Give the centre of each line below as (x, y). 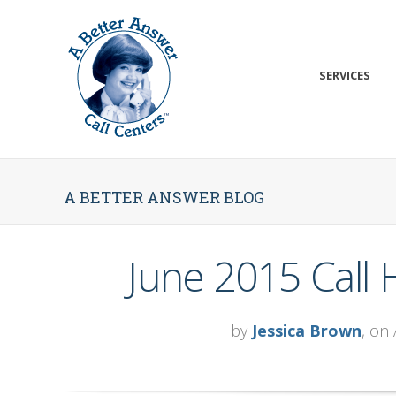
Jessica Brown (306, 331)
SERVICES (345, 76)
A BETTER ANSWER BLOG (164, 197)
